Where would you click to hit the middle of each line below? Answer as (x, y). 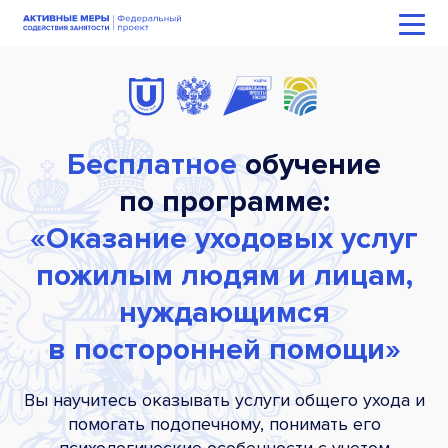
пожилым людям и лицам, (224, 275)
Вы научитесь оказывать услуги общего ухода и (224, 399)
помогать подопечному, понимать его (224, 423)
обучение (309, 164)
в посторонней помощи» (224, 349)
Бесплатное (152, 164)
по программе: (224, 201)
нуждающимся (224, 312)
